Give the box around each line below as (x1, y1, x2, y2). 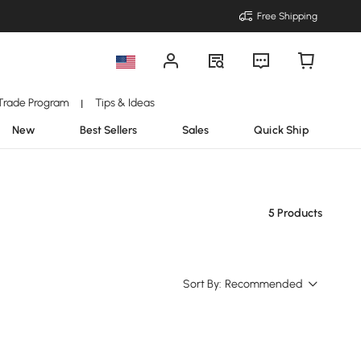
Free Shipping (257, 10, 317, 22)
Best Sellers (80, 123, 137, 136)
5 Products (268, 206, 322, 220)
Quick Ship (254, 123, 309, 136)
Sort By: (183, 277, 222, 291)
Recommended (225, 277, 303, 291)
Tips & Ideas (94, 96, 155, 109)
